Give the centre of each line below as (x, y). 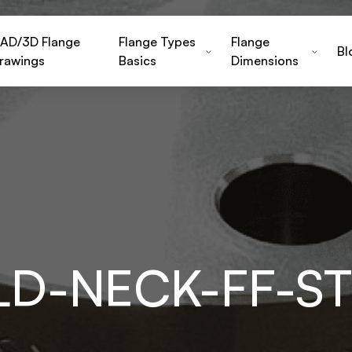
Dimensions (265, 60)
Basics (137, 60)
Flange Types (157, 42)
